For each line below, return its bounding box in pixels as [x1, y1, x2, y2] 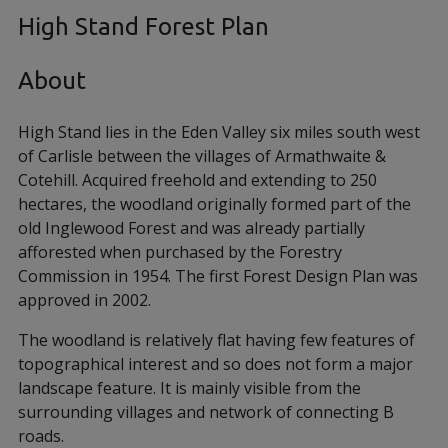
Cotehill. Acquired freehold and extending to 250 [18, 169, 377, 191]
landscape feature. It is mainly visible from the [18, 377, 361, 399]
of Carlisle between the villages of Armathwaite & [18, 145, 386, 167]
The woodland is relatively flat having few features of [18, 329, 415, 351]
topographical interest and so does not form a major [18, 353, 413, 375]
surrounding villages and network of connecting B [18, 401, 394, 423]
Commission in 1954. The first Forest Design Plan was [18, 265, 418, 287]
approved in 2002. [18, 289, 151, 311]
